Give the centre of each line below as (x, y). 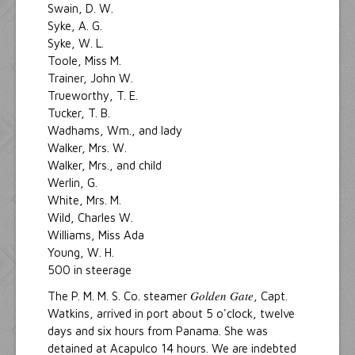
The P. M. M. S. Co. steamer (119, 296)
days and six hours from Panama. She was (158, 330)
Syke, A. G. (76, 25)
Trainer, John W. (92, 78)
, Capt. (271, 296)
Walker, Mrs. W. (89, 147)
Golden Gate (222, 295)
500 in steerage (90, 269)
